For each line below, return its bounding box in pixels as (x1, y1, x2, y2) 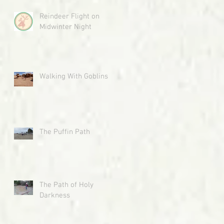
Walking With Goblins (39, 71, 108, 81)
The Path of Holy (39, 180, 93, 189)
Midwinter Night (39, 22, 91, 31)
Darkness (39, 190, 70, 200)
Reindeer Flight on (39, 11, 99, 21)
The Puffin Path (39, 127, 90, 136)
